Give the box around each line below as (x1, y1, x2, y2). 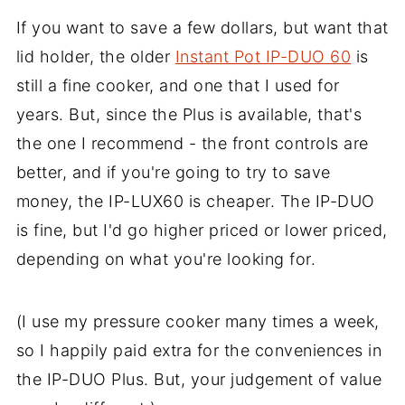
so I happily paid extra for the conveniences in (15, 341, 382, 361)
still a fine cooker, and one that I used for (15, 76, 340, 96)
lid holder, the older (15, 47, 175, 67)
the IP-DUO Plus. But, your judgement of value (15, 370, 382, 390)
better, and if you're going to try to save (15, 163, 331, 183)
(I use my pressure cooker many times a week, (15, 312, 380, 332)
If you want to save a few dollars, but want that (15, 18, 389, 38)
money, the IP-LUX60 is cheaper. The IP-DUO (15, 192, 375, 212)
